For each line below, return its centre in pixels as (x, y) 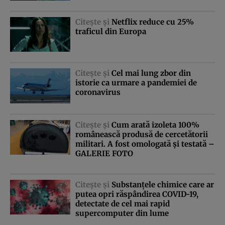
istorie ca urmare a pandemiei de (136, 83)
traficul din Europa (111, 31)
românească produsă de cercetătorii (142, 134)
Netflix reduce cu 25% (153, 22)
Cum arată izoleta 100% (155, 125)
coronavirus (98, 92)
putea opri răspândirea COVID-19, (137, 194)
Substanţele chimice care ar (163, 184)
